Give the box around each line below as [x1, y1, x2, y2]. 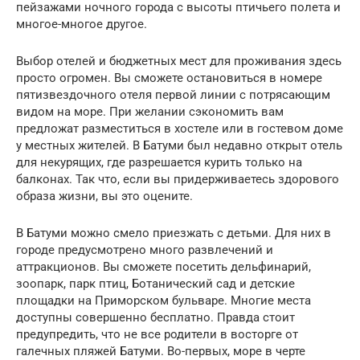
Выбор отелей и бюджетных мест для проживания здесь [16, 53, 342, 68]
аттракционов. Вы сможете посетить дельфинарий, [16, 259, 311, 274]
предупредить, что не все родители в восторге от [16, 326, 298, 342]
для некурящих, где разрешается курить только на [16, 154, 302, 170]
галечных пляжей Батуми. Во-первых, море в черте [16, 343, 305, 358]
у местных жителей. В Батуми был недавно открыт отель [16, 137, 342, 153]
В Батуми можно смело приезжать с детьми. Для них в [16, 225, 331, 240]
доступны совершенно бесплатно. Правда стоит [16, 309, 295, 325]
